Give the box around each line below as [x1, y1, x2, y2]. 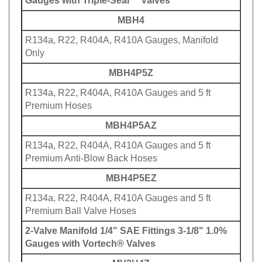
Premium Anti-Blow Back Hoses [25, 149, 157, 158]
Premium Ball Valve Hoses [25, 201, 136, 211]
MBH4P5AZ [105, 116, 157, 126]
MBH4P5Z [109, 63, 153, 73]
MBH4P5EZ [105, 168, 157, 178]
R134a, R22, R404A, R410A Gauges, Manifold [25, 30, 218, 40]
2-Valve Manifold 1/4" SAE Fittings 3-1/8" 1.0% [25, 221, 227, 231]
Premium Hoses [25, 96, 92, 106]
